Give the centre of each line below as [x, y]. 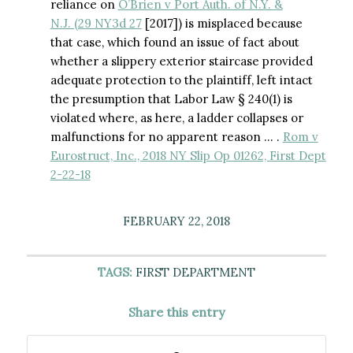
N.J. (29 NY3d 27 [96, 24]
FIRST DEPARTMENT [195, 272]
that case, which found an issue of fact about [175, 43]
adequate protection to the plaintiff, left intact [181, 80]
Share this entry [176, 312]
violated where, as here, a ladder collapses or [176, 118]
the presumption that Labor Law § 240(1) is [171, 99]
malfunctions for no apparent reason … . [166, 137]
